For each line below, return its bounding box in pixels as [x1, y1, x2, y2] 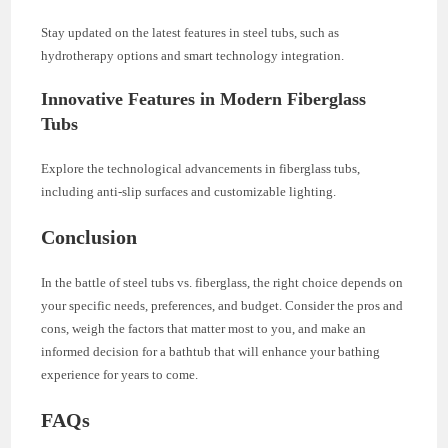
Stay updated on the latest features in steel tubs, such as [41, 24, 340, 40]
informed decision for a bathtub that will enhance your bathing [41, 343, 381, 359]
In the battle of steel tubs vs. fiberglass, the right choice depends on [41, 274, 404, 290]
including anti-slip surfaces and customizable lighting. [41, 183, 337, 199]
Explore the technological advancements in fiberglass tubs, [41, 160, 361, 176]
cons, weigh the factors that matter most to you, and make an [41, 320, 367, 336]
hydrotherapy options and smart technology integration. [41, 47, 345, 63]
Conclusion [41, 225, 138, 248]
